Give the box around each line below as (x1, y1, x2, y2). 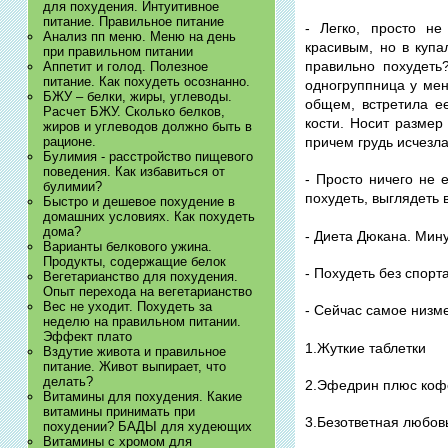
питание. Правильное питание (42, 13, 224, 29)
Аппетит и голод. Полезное (42, 58, 208, 74)
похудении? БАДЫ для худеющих (42, 418, 252, 434)
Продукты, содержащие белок (42, 253, 226, 269)
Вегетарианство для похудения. (42, 268, 238, 284)
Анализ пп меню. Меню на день (42, 28, 236, 44)
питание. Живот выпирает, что (42, 358, 226, 374)
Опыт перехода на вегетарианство (42, 283, 252, 299)
